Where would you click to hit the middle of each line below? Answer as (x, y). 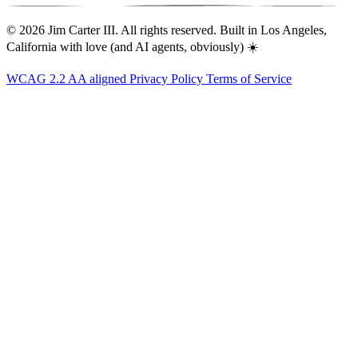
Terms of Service (249, 78)
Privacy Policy (168, 78)
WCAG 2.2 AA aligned (68, 78)
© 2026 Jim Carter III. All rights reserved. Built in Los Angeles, (167, 30)
